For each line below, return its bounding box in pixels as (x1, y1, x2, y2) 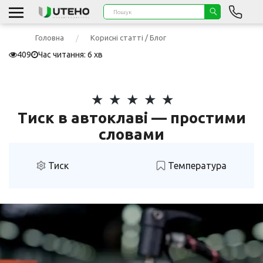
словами (99, 126, 164, 143)
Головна (35, 33, 64, 42)
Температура (166, 160, 227, 171)
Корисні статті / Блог (90, 33, 166, 42)
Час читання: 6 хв (38, 50, 103, 59)
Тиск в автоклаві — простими (17, 109, 246, 126)
